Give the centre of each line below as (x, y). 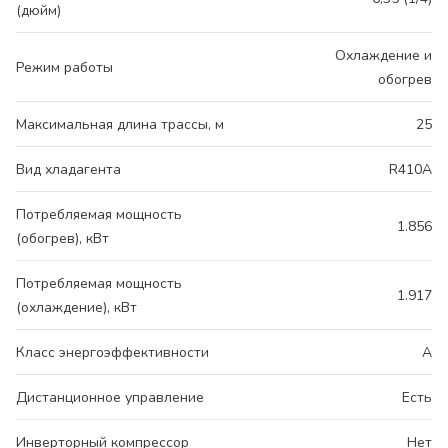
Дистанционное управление (110, 397)
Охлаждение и (383, 55)
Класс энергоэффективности (112, 352)
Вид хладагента (68, 169)
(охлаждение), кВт (76, 307)
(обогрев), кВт (62, 238)
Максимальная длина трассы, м (120, 124)
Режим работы (64, 67)
